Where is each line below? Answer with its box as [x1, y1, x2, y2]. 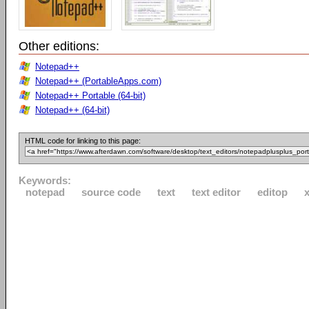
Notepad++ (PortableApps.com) [35, 76, 161, 86]
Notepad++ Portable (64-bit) [35, 90, 146, 101]
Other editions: [19, 39, 99, 53]
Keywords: [19, 175, 71, 186]
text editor [192, 186, 241, 198]
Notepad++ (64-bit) [35, 105, 110, 115]
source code [81, 186, 141, 198]
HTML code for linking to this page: [25, 137, 141, 145]
